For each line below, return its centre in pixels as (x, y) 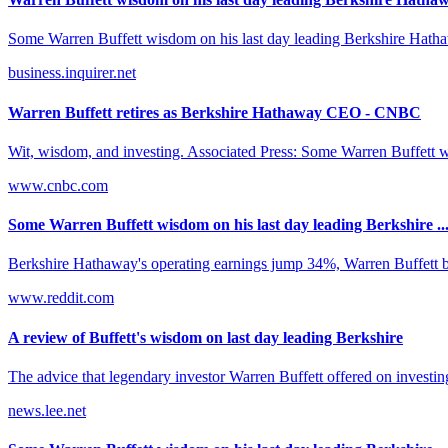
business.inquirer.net (72, 73)
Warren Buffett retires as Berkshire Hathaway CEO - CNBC (214, 112)
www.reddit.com (61, 298)
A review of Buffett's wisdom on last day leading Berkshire (205, 337)
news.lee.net (47, 410)
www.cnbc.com (58, 185)
